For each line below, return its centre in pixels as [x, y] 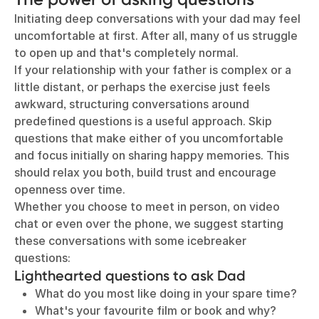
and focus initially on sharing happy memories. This [152, 155]
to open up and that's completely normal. [128, 53]
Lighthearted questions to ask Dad [130, 276]
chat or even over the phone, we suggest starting [149, 224]
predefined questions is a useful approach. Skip [143, 121]
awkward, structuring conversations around [132, 104]
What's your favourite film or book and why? [155, 310]
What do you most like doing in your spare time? [166, 293]
